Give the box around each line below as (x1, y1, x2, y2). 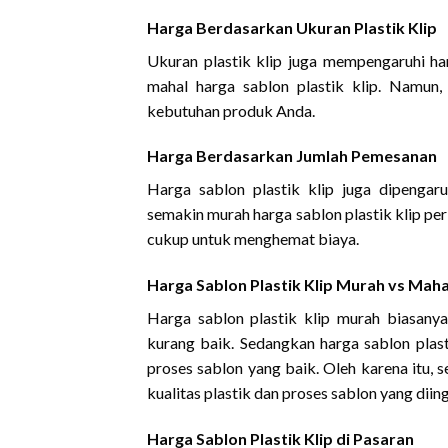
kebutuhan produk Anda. (147, 100, 315, 120)
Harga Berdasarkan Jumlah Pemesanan (147, 146, 437, 166)
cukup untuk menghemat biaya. (147, 229, 359, 249)
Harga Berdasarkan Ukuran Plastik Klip (147, 17, 437, 37)
